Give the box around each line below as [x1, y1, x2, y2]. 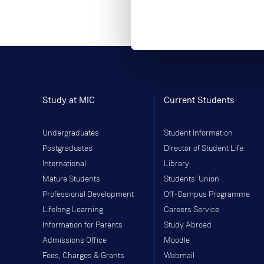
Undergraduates [42, 128, 99, 137]
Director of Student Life [164, 144, 243, 153]
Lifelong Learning [42, 205, 103, 214]
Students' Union [164, 174, 219, 183]
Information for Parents [42, 220, 123, 229]
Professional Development [42, 190, 134, 199]
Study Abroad [164, 220, 212, 229]
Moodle [164, 236, 190, 245]
